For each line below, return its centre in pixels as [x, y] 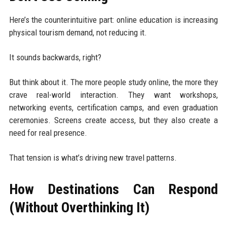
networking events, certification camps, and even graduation [113, 107]
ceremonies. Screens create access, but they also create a [113, 120]
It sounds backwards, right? [55, 57]
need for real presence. [48, 133]
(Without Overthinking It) [79, 207]
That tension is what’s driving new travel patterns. [93, 157]
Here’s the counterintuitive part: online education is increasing [113, 20]
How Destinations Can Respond [113, 189]
